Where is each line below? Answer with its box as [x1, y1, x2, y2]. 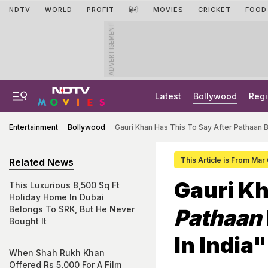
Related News [9, 156, 74, 168]
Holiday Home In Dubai [9, 192, 104, 202]
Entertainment [9, 123, 58, 132]
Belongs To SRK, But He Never [9, 204, 135, 214]
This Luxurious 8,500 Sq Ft [9, 180, 120, 190]
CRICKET [198, 5, 231, 14]
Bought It [9, 216, 47, 226]
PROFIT [87, 5, 114, 14]
